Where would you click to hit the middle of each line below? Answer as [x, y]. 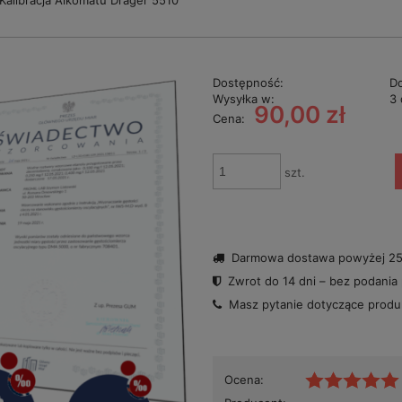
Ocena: [244, 380]
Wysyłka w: [243, 99]
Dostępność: [248, 83]
